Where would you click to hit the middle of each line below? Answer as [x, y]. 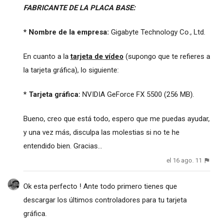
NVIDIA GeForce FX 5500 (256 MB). [137, 95]
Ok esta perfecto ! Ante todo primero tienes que [100, 186]
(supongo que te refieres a [167, 57]
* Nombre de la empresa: [66, 32]
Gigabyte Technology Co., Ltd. [157, 32]
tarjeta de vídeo [97, 57]
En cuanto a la [47, 57]
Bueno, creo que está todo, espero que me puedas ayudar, [116, 119]
